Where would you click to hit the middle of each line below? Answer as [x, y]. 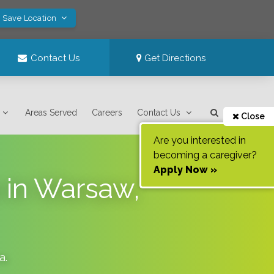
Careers [107, 113]
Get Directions [174, 58]
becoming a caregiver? [205, 155]
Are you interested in [200, 140]
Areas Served [51, 113]
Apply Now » [185, 170]
